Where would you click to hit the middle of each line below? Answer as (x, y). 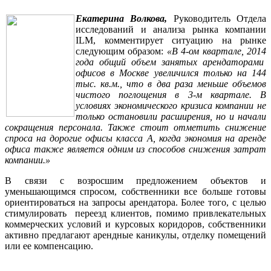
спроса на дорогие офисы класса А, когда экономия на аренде (135, 139)
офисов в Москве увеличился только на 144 (171, 73)
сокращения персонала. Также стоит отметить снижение (135, 128)
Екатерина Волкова (120, 19)
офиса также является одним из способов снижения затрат (135, 149)
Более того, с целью (224, 203)
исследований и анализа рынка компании (171, 30)
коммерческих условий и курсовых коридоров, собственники (135, 224)
